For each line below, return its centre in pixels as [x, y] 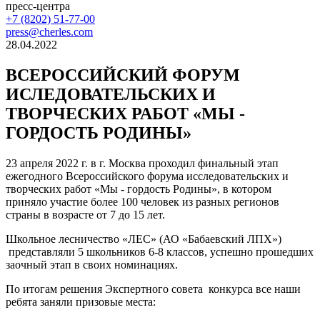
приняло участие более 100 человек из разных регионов [142, 201]
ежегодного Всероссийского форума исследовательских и [147, 176]
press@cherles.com [49, 31]
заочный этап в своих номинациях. [92, 264]
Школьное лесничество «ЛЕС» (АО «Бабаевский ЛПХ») [144, 239]
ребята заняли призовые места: [81, 301]
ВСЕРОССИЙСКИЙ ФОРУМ [123, 75]
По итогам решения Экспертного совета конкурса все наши [153, 289]
